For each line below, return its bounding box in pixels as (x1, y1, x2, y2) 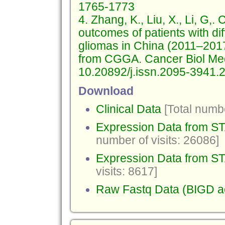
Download (78, 85, 134, 97)
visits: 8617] (95, 165, 157, 178)
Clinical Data (95, 103, 161, 116)
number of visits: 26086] (95, 134, 219, 147)
